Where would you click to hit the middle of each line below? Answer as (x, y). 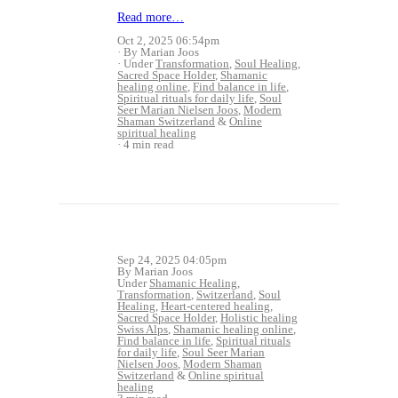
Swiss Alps (143, 329)
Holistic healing (259, 317)
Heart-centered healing (215, 306)
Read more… (151, 17)
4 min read (149, 144)
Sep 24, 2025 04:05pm (172, 259)
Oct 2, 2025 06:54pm (168, 40)
